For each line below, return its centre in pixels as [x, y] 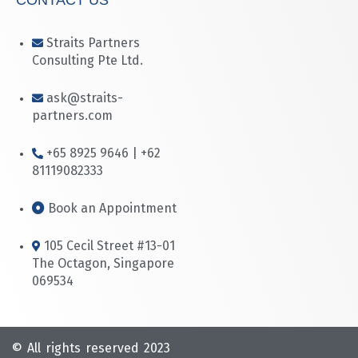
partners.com [72, 115]
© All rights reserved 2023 [91, 348]
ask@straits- [85, 97]
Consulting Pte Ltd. [88, 60]
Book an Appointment [112, 208]
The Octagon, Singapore [103, 263]
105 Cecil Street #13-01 [109, 245]
